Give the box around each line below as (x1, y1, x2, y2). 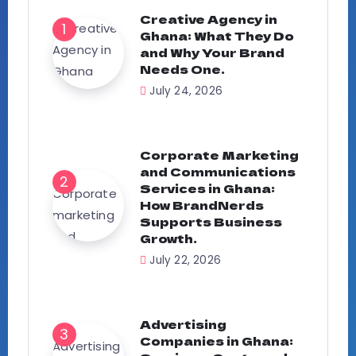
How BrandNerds (140, 196, 264, 214)
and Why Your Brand (140, 44, 284, 61)
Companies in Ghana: (140, 332, 293, 350)
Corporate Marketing (140, 146, 299, 164)
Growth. (140, 230, 197, 247)
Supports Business (140, 213, 282, 230)
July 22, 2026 (149, 253, 222, 269)
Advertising (140, 315, 226, 333)
